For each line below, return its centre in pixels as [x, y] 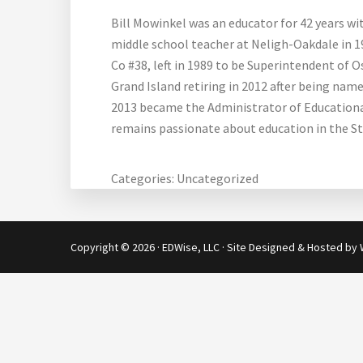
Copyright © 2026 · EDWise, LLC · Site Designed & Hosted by [215, 247]
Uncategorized [218, 178]
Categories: [144, 178]
